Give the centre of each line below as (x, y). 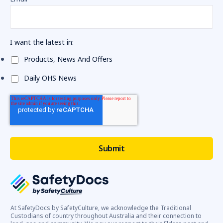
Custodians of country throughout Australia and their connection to (106, 216)
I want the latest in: (42, 42)
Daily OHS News (50, 78)
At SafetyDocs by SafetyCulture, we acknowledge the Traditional (101, 208)
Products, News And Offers (68, 59)
